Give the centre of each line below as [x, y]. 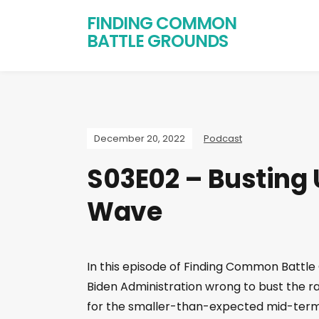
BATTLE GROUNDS [157, 41]
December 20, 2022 [140, 138]
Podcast [223, 138]
